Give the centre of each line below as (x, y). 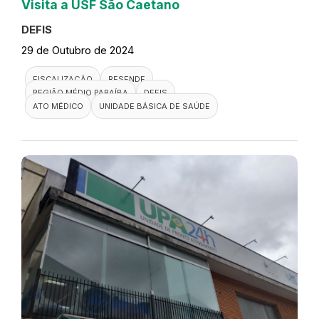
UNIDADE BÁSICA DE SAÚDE (155, 106)
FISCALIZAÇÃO (63, 79)
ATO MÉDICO (58, 106)
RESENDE (127, 79)
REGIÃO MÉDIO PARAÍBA (80, 93)
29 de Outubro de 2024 (78, 51)
